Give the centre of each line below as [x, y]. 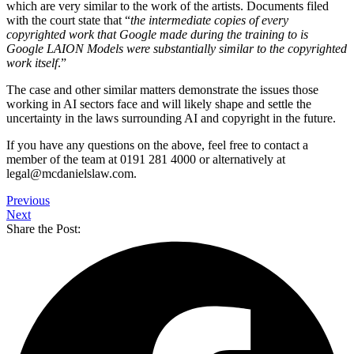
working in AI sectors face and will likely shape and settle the [159, 104]
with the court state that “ [68, 21]
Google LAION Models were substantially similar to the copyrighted [177, 49]
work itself [32, 63]
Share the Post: [43, 229]
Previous [28, 201]
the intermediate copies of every [209, 21]
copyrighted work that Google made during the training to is [157, 35]
